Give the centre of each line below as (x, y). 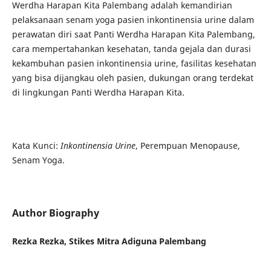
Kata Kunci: (36, 146)
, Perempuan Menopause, (188, 146)
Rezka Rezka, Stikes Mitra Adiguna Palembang (109, 241)
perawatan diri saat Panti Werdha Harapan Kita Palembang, (133, 34)
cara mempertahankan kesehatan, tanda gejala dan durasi (131, 48)
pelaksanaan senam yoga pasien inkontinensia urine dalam (133, 19)
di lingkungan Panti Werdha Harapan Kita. (98, 92)
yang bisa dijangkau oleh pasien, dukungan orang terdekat (132, 77)
